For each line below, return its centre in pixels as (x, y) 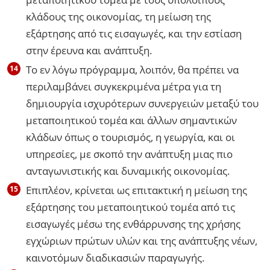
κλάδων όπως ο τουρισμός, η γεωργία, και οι (130, 137)
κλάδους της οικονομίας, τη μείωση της (118, 16)
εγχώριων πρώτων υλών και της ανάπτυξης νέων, (142, 240)
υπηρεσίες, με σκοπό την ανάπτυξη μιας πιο (129, 154)
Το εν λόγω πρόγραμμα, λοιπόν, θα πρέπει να (132, 69)
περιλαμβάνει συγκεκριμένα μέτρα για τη (124, 86)
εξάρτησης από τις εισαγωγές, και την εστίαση (134, 33)
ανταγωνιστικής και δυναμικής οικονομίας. (128, 171)
